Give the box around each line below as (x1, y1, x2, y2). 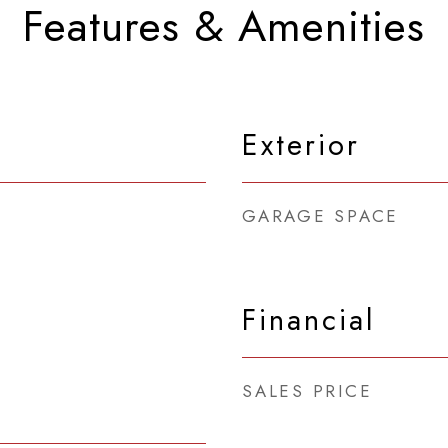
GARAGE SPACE (242, 204, 399, 228)
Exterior (242, 124, 360, 166)
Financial (242, 299, 376, 341)
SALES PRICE (242, 379, 373, 403)
